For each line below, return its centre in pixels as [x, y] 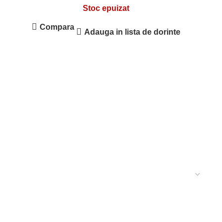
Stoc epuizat [106, 8]
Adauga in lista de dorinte [133, 32]
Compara [57, 27]
